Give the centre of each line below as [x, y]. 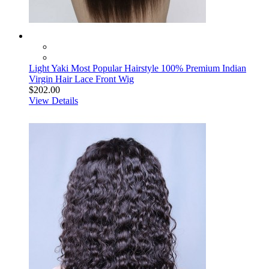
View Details [53, 101]
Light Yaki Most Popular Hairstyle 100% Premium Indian [138, 68]
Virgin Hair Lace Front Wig [81, 79]
